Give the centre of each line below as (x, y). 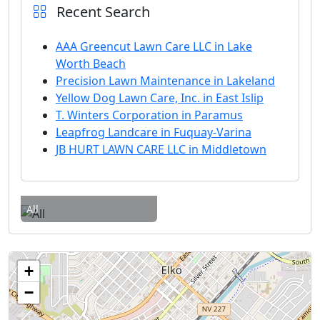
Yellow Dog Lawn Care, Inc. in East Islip (160, 97)
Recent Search (101, 11)
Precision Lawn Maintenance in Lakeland (165, 80)
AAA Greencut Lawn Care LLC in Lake (154, 46)
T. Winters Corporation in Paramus (149, 115)
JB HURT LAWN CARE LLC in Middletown (161, 149)
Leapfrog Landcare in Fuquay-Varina (154, 132)
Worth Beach (91, 63)
